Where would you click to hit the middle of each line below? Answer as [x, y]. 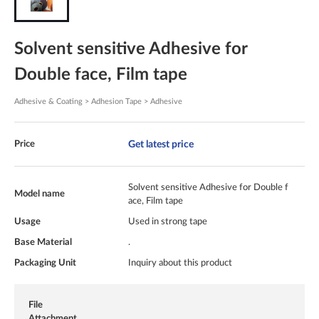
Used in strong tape [168, 222]
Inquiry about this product [180, 263]
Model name [40, 194]
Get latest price [161, 145]
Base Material [43, 242]
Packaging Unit [45, 263]
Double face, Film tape [101, 75]
